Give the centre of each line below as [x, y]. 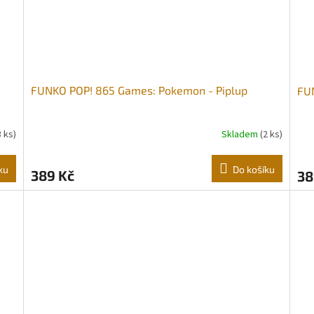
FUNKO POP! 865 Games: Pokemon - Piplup [139, 90]
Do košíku [253, 170]
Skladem [240, 134]
